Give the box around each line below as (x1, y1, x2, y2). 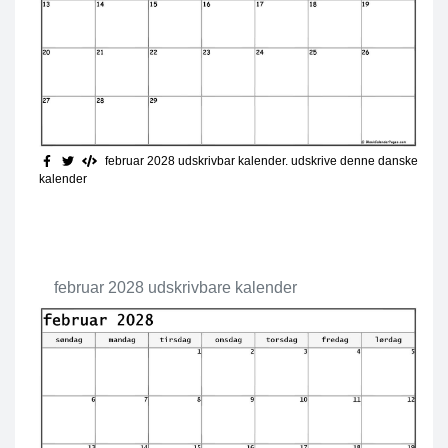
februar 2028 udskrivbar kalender (102, 154, 285, 169)
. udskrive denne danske (285, 154, 418, 169)
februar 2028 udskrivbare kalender (54, 279, 297, 297)
